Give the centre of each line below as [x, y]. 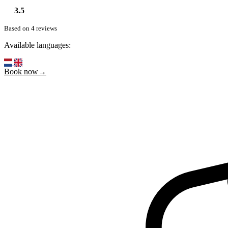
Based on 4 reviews [31, 28]
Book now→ [25, 71]
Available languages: [37, 45]
